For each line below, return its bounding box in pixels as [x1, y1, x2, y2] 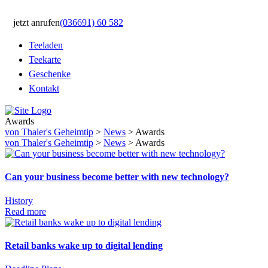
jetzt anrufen [13, 17, 60, 28]
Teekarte [29, 54, 61, 65]
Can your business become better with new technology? [5, 172, 229, 182]
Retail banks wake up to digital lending [5, 240, 163, 251]
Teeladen [29, 40, 63, 50]
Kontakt [29, 83, 59, 93]
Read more [5, 206, 46, 217]
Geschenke [29, 69, 71, 79]
